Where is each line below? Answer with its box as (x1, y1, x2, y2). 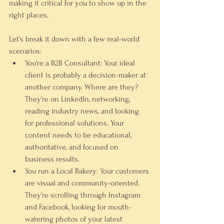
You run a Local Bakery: (25, 166, 98, 175)
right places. (9, 10, 48, 19)
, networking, (89, 94, 132, 103)
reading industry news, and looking (25, 106, 141, 115)
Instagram (108, 190, 140, 199)
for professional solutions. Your (25, 118, 126, 127)
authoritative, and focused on (25, 142, 120, 151)
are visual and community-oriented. (25, 178, 141, 187)
